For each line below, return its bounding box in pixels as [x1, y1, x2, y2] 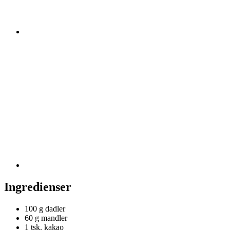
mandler [41, 213, 67, 222]
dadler [45, 204, 65, 213]
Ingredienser [4, 180, 71, 194]
